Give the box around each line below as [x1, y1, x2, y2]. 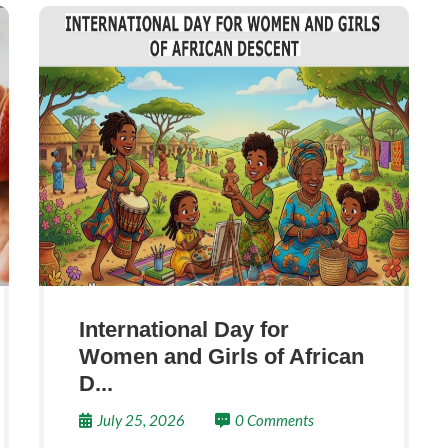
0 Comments [235, 411, 314, 429]
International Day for [79, 317, 289, 342]
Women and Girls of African [79, 344, 364, 369]
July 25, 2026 [97, 411, 185, 429]
